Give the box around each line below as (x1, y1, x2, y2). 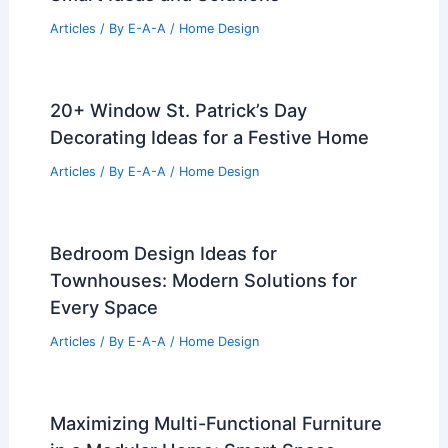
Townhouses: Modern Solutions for (49, 268, 357, 291)
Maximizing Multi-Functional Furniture (49, 411, 382, 434)
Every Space (49, 295, 158, 318)
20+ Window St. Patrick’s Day (49, 99, 307, 122)
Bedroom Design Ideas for (49, 241, 277, 264)
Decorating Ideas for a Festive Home (49, 126, 369, 149)
